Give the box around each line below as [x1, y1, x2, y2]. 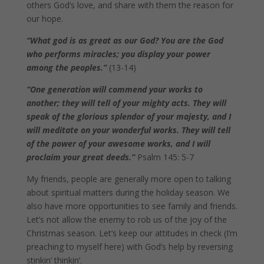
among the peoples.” [26, 62, 109, 74]
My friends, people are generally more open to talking [26, 173, 231, 185]
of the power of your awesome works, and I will [26, 138, 210, 150]
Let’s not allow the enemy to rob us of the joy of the [26, 214, 227, 226]
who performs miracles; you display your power [26, 48, 210, 60]
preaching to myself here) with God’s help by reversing [26, 241, 233, 253]
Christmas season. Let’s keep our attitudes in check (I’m [26, 227, 237, 239]
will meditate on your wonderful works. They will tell [26, 124, 230, 136]
